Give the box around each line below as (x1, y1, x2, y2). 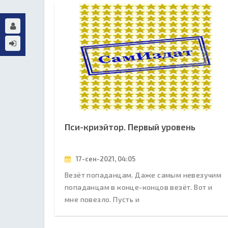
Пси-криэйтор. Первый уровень (65, 121, 195, 132)
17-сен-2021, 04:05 (74, 154, 135, 163)
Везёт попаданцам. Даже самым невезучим (65, 170, 222, 179)
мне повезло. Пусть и (65, 194, 139, 204)
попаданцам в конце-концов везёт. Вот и (65, 182, 213, 191)
